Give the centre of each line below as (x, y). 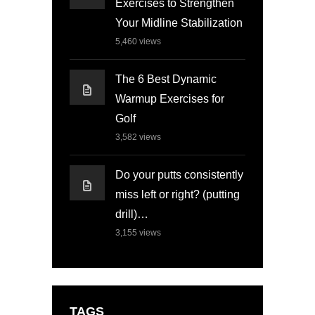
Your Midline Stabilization (179, 22)
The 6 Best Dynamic (166, 79)
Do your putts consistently (179, 174)
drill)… (132, 214)
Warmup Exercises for (170, 98)
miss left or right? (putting (178, 194)
